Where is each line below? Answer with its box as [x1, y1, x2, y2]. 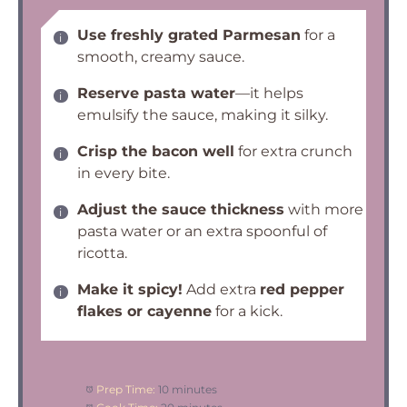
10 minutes [157, 382, 217, 396]
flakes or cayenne [77, 303, 212, 320]
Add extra [183, 281, 260, 298]
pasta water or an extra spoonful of [77, 223, 327, 240]
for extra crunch [234, 143, 352, 160]
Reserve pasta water [77, 84, 235, 102]
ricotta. [77, 244, 127, 262]
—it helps [235, 84, 303, 102]
